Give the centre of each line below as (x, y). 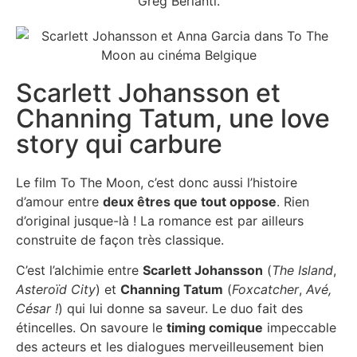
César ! (37, 308)
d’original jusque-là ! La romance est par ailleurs (160, 220)
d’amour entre (59, 201)
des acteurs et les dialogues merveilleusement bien (170, 346)
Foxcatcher (265, 289)
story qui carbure (119, 143)
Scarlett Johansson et (148, 92)
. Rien (293, 201)
